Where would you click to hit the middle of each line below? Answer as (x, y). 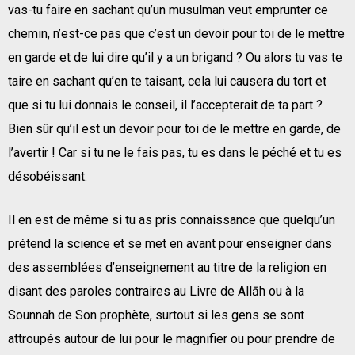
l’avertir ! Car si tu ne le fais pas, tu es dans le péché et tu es (175, 152)
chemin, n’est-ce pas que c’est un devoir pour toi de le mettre (176, 33)
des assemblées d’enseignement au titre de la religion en (167, 267)
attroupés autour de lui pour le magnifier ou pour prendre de (172, 338)
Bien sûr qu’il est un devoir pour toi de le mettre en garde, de (174, 128)
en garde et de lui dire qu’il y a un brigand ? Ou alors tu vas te (175, 57)
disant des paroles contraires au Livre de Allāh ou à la (156, 291)
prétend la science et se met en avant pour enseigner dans (170, 243)
